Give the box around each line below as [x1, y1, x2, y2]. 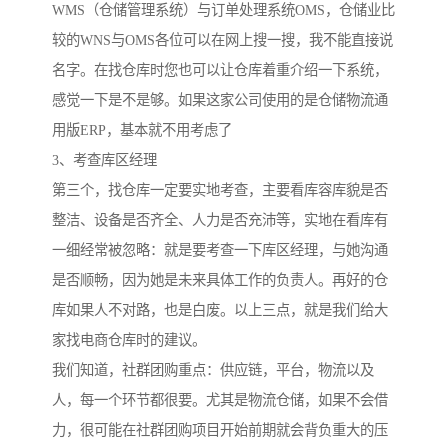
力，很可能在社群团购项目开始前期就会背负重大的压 [52, 422, 388, 439]
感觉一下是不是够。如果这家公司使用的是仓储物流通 [52, 92, 388, 109]
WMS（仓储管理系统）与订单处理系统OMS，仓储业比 [52, 2, 395, 19]
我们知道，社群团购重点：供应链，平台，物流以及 [52, 362, 374, 379]
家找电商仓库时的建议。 [52, 332, 206, 349]
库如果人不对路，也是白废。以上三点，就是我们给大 [52, 302, 388, 319]
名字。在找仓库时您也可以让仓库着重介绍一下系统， [52, 62, 388, 79]
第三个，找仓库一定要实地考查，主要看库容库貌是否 [52, 182, 388, 199]
